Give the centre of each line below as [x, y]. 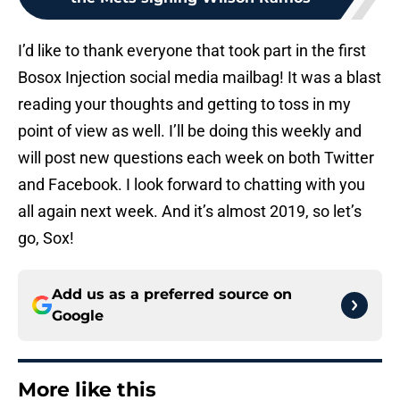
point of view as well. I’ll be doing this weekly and [190, 131]
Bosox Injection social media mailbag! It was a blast [200, 78]
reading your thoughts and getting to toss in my [184, 104]
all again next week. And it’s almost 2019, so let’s [190, 212]
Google [78, 316]
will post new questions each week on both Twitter [196, 158]
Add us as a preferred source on [172, 295]
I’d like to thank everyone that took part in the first [192, 51]
